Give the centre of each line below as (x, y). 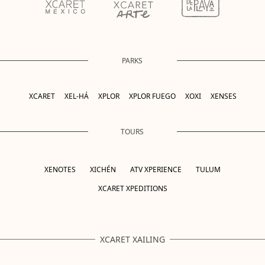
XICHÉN (103, 169)
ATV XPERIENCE (156, 169)
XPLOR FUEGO (152, 96)
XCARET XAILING (132, 239)
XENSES (223, 96)
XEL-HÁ (76, 96)
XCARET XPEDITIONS (132, 188)
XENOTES (60, 169)
